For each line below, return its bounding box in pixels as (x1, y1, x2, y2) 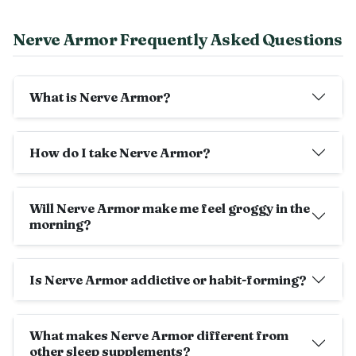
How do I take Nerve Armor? (29, 145, 211, 161)
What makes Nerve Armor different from (29, 327, 288, 344)
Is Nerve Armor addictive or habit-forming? (29, 272, 307, 288)
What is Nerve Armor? (29, 89, 171, 106)
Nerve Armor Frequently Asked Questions (13, 29, 342, 50)
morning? (29, 216, 91, 233)
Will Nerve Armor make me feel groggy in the (29, 200, 310, 217)
